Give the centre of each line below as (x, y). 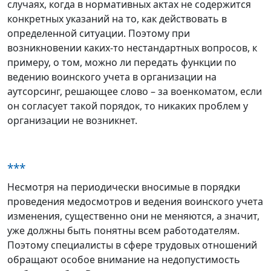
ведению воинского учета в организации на (112, 77)
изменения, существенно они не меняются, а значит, (133, 216)
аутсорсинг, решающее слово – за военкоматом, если (135, 91)
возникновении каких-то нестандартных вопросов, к (132, 47)
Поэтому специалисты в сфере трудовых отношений (132, 245)
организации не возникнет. (72, 120)
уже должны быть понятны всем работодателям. (123, 230)
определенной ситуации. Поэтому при (99, 33)
